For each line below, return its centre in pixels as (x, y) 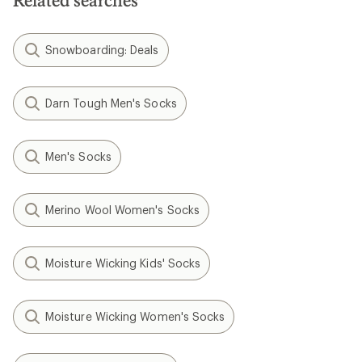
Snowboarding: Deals (102, 50)
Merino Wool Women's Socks (122, 210)
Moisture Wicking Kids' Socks (123, 263)
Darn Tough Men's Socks (111, 103)
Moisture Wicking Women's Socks (135, 316)
